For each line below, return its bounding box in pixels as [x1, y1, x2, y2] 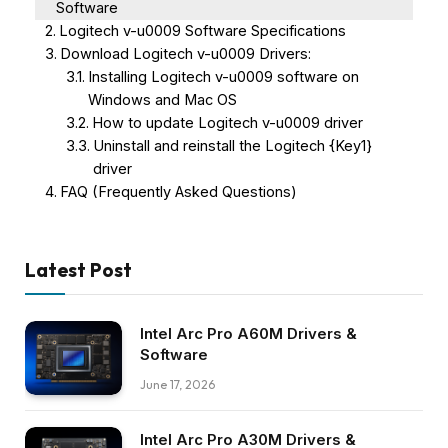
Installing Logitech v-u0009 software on [87, 67, 359, 86]
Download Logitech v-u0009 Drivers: [59, 44, 311, 63]
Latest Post [25, 257, 132, 282]
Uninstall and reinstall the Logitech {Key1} [92, 136, 372, 155]
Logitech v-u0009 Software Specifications [58, 21, 346, 40]
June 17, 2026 [140, 376, 215, 392]
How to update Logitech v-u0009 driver [91, 113, 363, 132]
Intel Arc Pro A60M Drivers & [140, 323, 357, 343]
